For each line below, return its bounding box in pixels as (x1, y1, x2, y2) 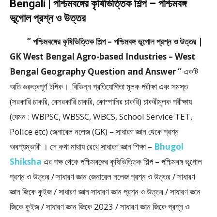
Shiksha (10, 156, 42, 167)
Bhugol (154, 141, 184, 152)
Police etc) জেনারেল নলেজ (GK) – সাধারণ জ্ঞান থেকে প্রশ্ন (10, 126, 179, 137)
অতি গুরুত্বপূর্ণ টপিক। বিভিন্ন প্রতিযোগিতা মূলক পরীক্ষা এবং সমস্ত (10, 81, 188, 92)
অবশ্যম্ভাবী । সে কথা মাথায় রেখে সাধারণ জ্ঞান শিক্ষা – (10, 141, 154, 152)
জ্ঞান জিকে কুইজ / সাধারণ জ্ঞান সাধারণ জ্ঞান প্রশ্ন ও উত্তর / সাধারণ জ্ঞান (10, 186, 201, 197)
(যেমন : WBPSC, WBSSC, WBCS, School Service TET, (10, 111, 192, 122)
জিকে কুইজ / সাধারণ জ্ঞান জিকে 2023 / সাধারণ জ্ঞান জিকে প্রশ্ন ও (10, 201, 189, 212)
